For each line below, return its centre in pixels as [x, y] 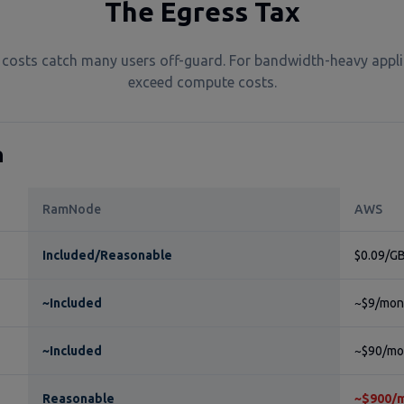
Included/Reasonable [107, 255]
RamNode [72, 209]
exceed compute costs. [202, 82]
